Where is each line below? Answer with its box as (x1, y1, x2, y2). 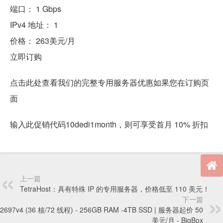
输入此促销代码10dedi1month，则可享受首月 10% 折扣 (10, 118, 208, 130)
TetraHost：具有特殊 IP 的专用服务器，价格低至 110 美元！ (20, 184, 210, 194)
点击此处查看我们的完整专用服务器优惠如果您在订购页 (10, 77, 209, 89)
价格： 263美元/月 (10, 35, 75, 47)
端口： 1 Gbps (10, 3, 61, 15)
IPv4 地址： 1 (10, 19, 58, 31)
